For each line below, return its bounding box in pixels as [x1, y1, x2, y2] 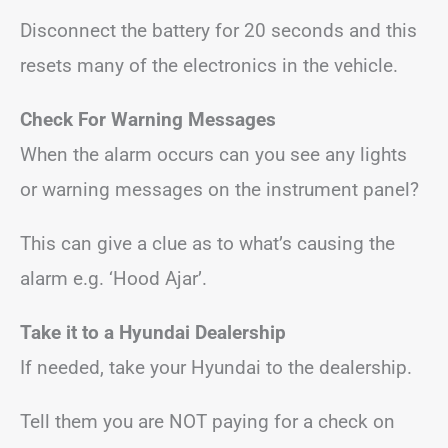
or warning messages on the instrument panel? [20, 178, 419, 201]
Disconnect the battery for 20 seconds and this [20, 19, 417, 42]
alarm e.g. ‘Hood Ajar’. [20, 267, 207, 290]
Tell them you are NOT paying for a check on [20, 410, 395, 433]
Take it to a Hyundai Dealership [20, 321, 286, 344]
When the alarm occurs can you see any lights [20, 143, 407, 166]
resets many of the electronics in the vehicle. [20, 54, 398, 77]
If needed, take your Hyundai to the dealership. [20, 356, 412, 379]
